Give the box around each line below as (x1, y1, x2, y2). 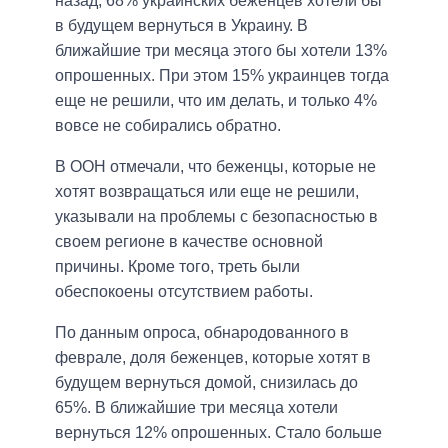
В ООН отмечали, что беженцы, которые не (55, 157, 376, 175)
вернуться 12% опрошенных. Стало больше (55, 423, 382, 441)
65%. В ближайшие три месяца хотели (55, 398, 338, 416)
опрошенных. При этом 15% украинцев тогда (55, 66, 389, 84)
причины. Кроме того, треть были (55, 257, 300, 275)
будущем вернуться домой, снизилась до (55, 373, 358, 391)
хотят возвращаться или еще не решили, (55, 182, 359, 200)
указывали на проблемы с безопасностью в (55, 207, 378, 225)
